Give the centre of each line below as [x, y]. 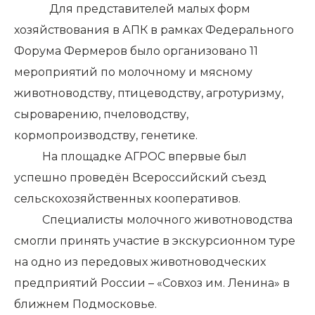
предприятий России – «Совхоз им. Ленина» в [152, 283]
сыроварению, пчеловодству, [101, 115]
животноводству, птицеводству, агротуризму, [149, 94]
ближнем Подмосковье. [85, 304]
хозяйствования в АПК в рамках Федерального [154, 30]
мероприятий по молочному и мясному [133, 72]
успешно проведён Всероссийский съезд [140, 178]
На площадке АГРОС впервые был [130, 157]
